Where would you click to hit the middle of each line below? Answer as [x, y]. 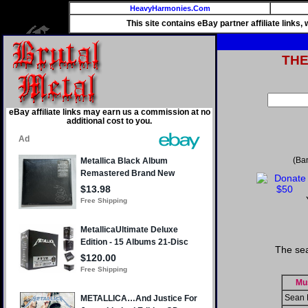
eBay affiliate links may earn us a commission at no [109, 112]
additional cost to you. [109, 121]
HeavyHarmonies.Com [170, 8]
